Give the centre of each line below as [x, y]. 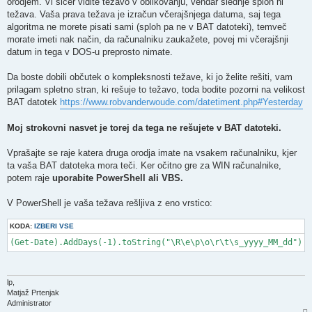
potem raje [30, 178]
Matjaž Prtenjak [33, 293]
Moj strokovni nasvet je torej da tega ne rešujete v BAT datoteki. [144, 128]
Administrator [29, 303]
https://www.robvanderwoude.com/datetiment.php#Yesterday [181, 102]
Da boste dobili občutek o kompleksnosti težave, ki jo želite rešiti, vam [150, 77]
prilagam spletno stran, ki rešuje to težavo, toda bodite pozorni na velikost [156, 90]
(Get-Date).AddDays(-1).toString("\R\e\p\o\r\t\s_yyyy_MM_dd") [156, 243]
